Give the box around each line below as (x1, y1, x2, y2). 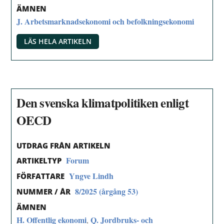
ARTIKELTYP (16, 155, 62, 166)
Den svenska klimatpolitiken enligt (16, 93, 188, 112)
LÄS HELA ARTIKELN (24, 36, 92, 46)
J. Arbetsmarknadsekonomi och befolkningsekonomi (16, 15, 194, 27)
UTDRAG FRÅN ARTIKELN (16, 140, 111, 150)
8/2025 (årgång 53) (75, 185, 138, 197)
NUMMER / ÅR (16, 186, 71, 197)
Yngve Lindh (69, 170, 114, 182)
